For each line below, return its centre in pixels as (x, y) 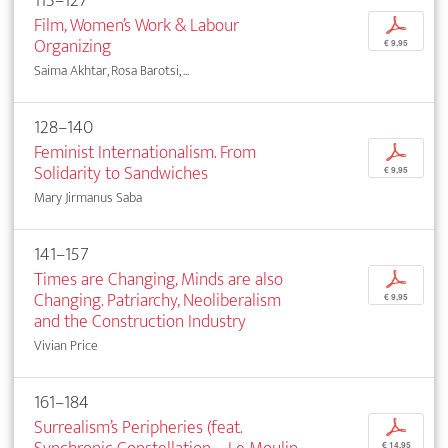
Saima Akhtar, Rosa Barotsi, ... (111, 71)
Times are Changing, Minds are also (158, 280)
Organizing (72, 47)
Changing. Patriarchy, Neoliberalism (157, 301)
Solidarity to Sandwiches (121, 174)
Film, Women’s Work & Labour (136, 26)
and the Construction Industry (140, 322)
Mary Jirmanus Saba (88, 198)
